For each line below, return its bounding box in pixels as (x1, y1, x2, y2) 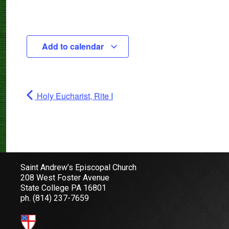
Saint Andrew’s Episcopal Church (20, 163, 136, 173)
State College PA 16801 (20, 183, 106, 193)
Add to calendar (41, 40, 106, 53)
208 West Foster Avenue (20, 173, 109, 183)
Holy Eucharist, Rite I (35, 90, 113, 102)
